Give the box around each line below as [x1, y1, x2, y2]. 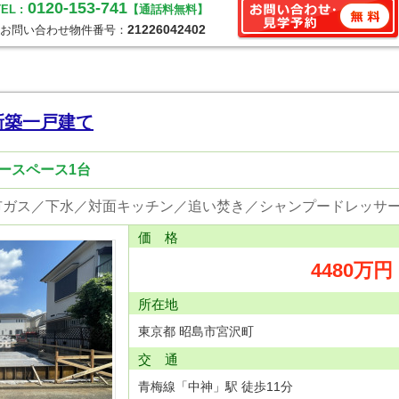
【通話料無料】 [127, 3, 208, 16]
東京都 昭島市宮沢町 [138, 324, 254, 338]
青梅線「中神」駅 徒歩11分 [138, 379, 293, 394]
